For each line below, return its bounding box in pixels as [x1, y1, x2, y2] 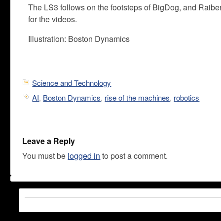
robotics [174, 92, 200, 103]
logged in [68, 149, 101, 161]
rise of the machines [105, 92, 170, 103]
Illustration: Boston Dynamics [28, 33, 130, 44]
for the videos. [28, 13, 77, 25]
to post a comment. [100, 149, 168, 161]
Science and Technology [32, 77, 111, 88]
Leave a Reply [22, 135, 75, 147]
